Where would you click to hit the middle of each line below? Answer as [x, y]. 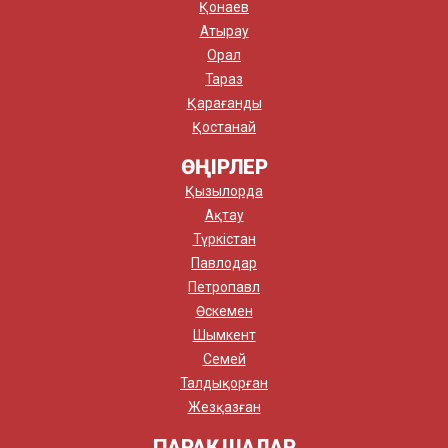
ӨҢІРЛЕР [224, 166]
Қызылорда [224, 190]
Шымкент [224, 334]
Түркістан [224, 238]
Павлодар [224, 262]
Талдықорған [224, 382]
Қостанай [224, 126]
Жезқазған [224, 406]
